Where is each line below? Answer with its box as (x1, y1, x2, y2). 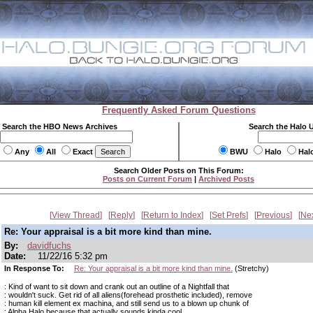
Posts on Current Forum (103, 175, 192, 183)
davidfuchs (27, 240, 72, 251)
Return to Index (143, 210, 201, 220)
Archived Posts (198, 175, 254, 183)
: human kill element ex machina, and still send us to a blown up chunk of (4, 299, 249, 307)
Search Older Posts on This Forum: (113, 166, 244, 175)
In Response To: (4, 264, 66, 272)
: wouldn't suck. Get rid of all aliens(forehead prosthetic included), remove (4, 291, 252, 299)
